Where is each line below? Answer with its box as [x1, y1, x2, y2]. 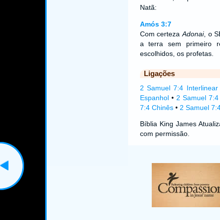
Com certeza [139, 30, 182, 38]
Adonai [182, 30, 204, 38]
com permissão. [139, 130, 190, 137]
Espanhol [139, 94, 169, 102]
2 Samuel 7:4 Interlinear [139, 84, 218, 92]
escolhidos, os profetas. [139, 50, 214, 57]
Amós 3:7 [139, 20, 171, 28]
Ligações [143, 69, 175, 78]
